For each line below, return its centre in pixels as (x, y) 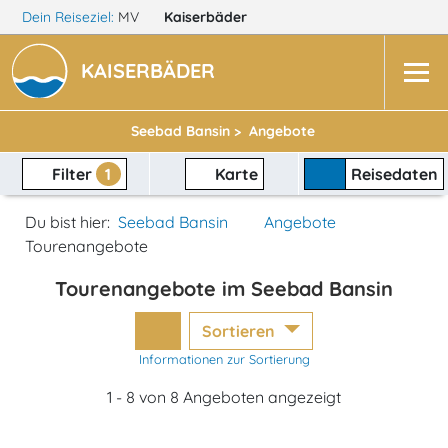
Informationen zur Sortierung (224, 359)
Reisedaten (394, 174)
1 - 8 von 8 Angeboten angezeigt (224, 397)
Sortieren (241, 331)
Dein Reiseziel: (67, 17)
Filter (71, 174)
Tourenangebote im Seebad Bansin (224, 288)
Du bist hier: (67, 222)
